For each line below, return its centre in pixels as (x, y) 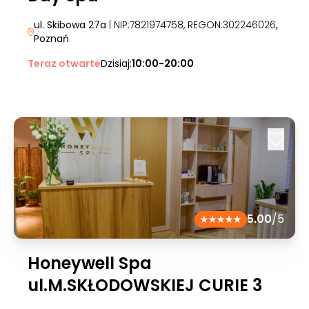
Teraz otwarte (64, 63)
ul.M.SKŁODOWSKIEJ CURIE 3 (145, 285)
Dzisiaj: (116, 63)
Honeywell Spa (90, 263)
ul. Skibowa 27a (70, 25)
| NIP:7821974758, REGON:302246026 (191, 25)
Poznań (51, 39)
